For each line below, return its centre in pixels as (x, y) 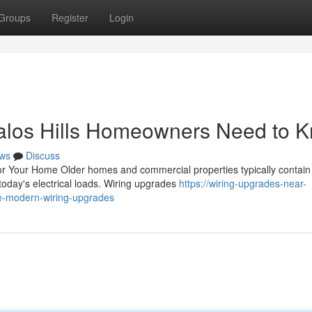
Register (70, 17)
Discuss (43, 155)
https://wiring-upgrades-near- (243, 183)
